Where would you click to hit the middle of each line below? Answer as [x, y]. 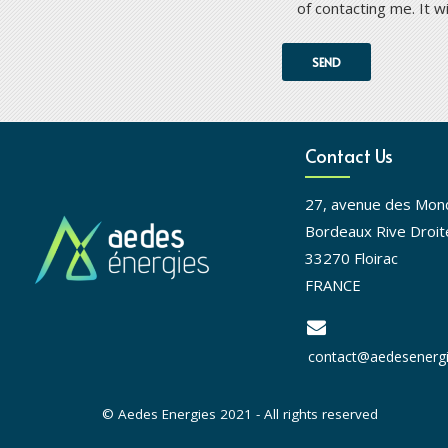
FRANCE [332, 285]
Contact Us [348, 156]
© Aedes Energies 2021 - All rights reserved [240, 414]
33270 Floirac [351, 258]
